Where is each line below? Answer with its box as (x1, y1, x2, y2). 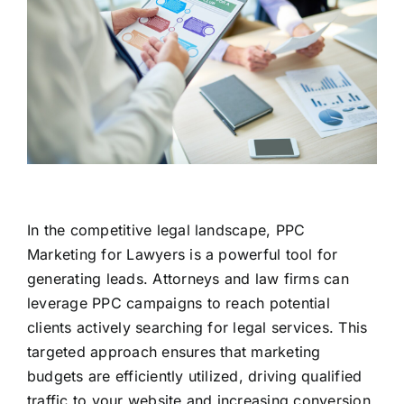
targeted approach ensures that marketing (26, 342, 321, 361)
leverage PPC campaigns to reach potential (26, 293, 330, 312)
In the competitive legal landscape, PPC (26, 220, 306, 239)
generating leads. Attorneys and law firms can (26, 269, 349, 288)
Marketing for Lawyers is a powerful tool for (26, 244, 338, 263)
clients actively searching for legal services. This (26, 317, 368, 336)
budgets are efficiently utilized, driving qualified (26, 366, 363, 385)
